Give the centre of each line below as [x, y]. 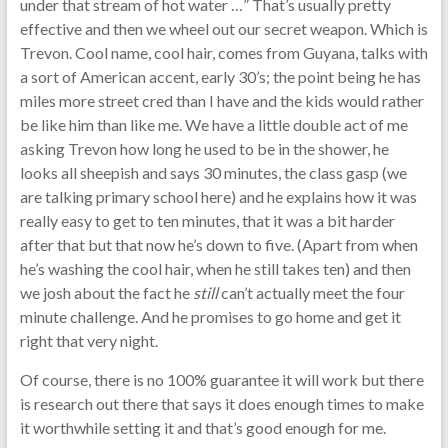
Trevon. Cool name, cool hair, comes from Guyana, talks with [223, 52]
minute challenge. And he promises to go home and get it [210, 316]
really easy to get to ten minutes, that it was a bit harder [207, 220]
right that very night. [88, 340]
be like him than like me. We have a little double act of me [213, 124]
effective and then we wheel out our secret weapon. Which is [223, 28]
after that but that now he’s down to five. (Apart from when [218, 244]
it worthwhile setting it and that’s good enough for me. [202, 427]
